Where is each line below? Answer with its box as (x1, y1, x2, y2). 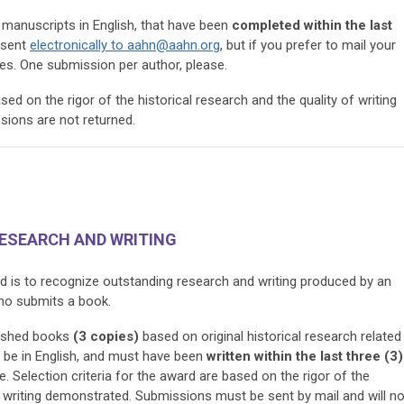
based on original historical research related (139, 327, 401, 344)
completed (232, 16, 300, 33)
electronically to (30, 36, 127, 53)
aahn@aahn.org (127, 36, 220, 53)
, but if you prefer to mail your (220, 36, 396, 53)
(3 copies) (69, 327, 139, 344)
